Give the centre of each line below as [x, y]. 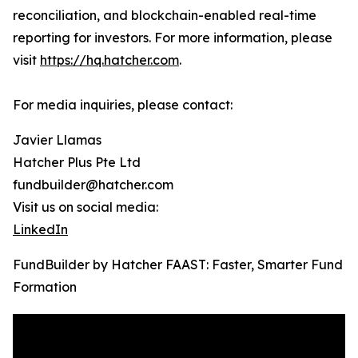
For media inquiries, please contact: [123, 105]
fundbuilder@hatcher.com [93, 185]
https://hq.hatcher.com [109, 60]
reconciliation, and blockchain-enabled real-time [165, 16]
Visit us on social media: [86, 207]
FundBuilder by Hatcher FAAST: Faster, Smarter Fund [178, 265]
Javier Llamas [57, 140]
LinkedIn [40, 230]
